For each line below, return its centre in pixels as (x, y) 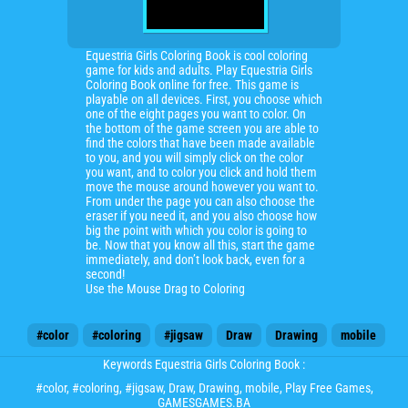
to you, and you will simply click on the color (194, 158)
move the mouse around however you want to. (202, 187)
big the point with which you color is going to (196, 230)
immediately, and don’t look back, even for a (195, 260)
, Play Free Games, (326, 388)
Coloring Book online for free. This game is (192, 85)
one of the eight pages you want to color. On (196, 114)
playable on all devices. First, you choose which (204, 99)
